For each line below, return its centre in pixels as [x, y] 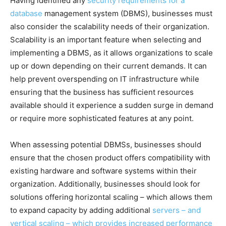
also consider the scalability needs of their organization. [110, 26]
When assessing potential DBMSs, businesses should [106, 144]
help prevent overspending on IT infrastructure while [105, 79]
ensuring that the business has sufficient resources [102, 92]
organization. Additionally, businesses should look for [105, 184]
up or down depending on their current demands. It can [108, 66]
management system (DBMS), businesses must [127, 13]
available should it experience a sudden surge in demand [112, 105]
